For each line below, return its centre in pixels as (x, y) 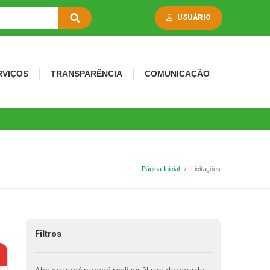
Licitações (206, 169)
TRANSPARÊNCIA (86, 73)
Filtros (48, 234)
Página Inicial (160, 169)
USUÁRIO (194, 17)
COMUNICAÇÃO (177, 73)
